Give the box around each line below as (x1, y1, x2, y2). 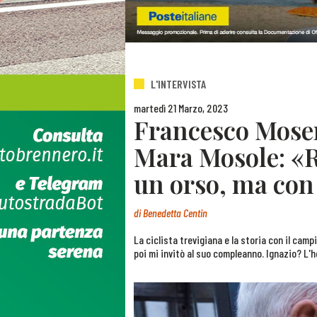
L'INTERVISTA (151, 77, 206, 91)
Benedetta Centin (143, 206, 207, 220)
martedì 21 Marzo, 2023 (134, 100, 228, 115)
